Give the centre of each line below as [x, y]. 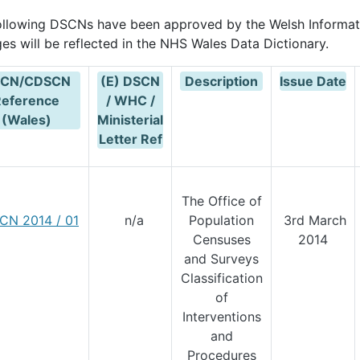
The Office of [221, 201]
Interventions [221, 317]
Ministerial [130, 120]
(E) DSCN [130, 81]
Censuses [221, 239]
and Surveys [221, 259]
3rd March [313, 220]
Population [221, 220]
